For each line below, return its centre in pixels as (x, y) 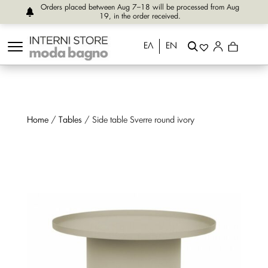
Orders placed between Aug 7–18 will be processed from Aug (140, 7)
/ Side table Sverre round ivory (138, 120)
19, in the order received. (140, 16)
